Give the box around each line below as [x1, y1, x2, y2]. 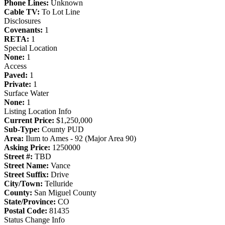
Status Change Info [4, 215, 65, 224]
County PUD [40, 125, 84, 134]
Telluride [43, 179, 73, 188]
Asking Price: [4, 143, 50, 152]
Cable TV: [4, 7, 40, 16]
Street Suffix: [4, 170, 49, 179]
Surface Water [4, 88, 49, 97]
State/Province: [4, 197, 56, 206]
